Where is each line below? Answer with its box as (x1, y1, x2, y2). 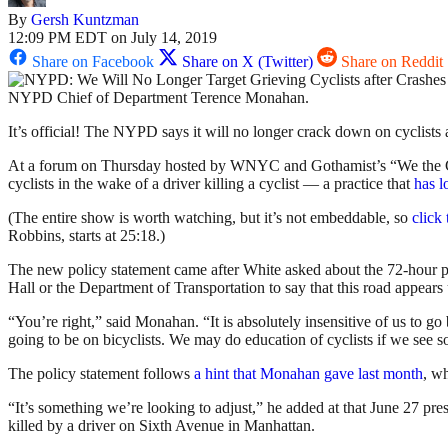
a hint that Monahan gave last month (194, 365, 423, 383)
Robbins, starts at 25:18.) (8, 227, 165, 245)
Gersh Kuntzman (31, 11, 139, 29)
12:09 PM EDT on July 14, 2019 (8, 29, 217, 47)
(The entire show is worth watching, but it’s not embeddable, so (8, 209, 412, 227)
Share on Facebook (32, 53, 154, 71)
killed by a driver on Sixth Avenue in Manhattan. (8, 417, 315, 435)
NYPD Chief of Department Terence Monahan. (8, 89, 309, 107)
